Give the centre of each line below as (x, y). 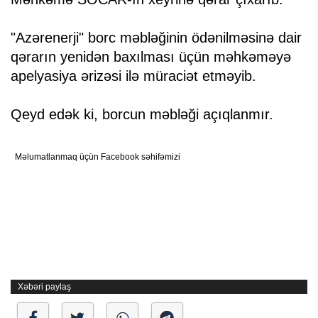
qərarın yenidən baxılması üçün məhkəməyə (151, 57)
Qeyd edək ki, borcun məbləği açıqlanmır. (142, 115)
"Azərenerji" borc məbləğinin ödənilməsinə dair (156, 38)
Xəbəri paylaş (44, 287)
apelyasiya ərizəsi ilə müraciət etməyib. (133, 76)
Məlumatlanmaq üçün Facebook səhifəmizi (98, 157)
